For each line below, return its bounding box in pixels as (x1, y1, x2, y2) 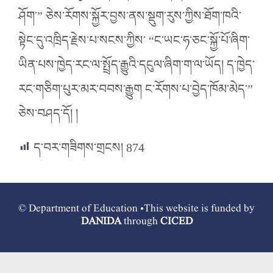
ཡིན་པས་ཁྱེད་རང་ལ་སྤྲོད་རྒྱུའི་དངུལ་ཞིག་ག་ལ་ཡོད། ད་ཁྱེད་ (18, 51, 255, 85)
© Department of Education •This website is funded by (18, 199, 255, 218)
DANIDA (80, 212, 121, 230)
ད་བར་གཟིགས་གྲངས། (34, 133, 123, 168)
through (121, 212, 160, 230)
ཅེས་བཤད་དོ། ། (18, 99, 78, 134)
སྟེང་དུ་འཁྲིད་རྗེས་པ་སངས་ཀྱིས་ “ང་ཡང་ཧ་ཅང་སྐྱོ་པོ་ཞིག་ (18, 26, 250, 61)
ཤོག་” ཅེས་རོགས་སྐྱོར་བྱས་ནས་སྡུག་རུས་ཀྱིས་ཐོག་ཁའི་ (18, 2, 241, 37)
